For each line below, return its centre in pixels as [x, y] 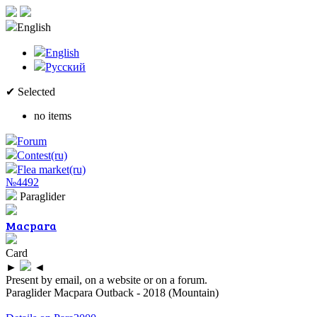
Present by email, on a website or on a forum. [106, 280]
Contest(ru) [42, 155]
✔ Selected [30, 92]
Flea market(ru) [51, 169]
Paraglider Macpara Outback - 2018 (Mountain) [112, 293]
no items [53, 116]
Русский [65, 67]
